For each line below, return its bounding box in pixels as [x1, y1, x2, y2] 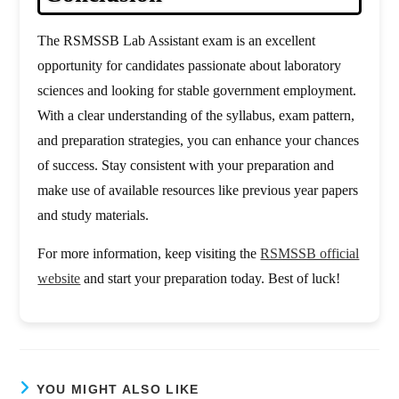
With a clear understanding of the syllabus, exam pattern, [37, 108, 355, 124]
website [37, 271, 81, 287]
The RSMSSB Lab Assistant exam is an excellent [37, 33, 316, 49]
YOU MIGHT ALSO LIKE [36, 382, 199, 397]
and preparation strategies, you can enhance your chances [37, 133, 360, 149]
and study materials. [37, 208, 150, 224]
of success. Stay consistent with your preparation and [37, 158, 335, 174]
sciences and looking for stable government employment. [37, 83, 357, 99]
